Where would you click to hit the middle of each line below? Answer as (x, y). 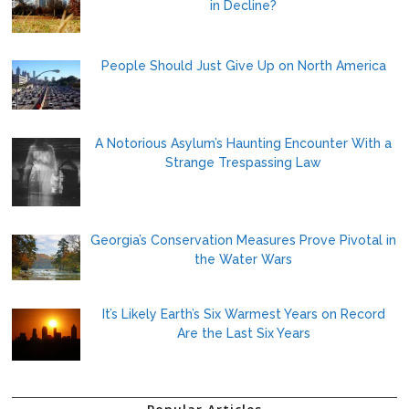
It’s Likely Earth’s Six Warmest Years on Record (243, 314)
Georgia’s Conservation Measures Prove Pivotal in (244, 240)
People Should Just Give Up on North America (243, 66)
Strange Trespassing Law (244, 163)
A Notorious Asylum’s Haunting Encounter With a (244, 144)
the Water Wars (244, 259)
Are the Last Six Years (243, 333)
